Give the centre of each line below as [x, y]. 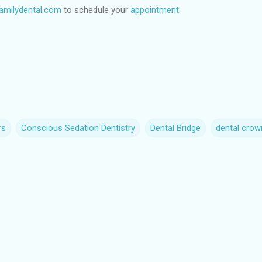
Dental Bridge [175, 128]
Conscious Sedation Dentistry [78, 128]
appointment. [156, 10]
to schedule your [96, 10]
